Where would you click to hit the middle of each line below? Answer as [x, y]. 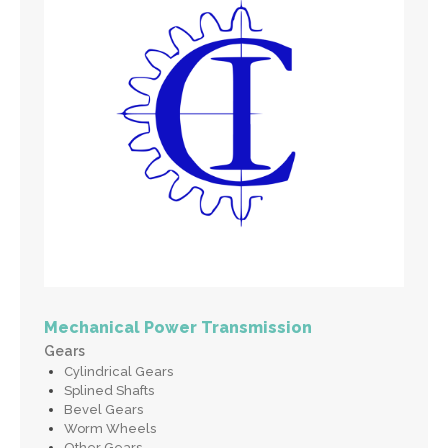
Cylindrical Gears [118, 371]
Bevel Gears [103, 409]
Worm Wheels [109, 428]
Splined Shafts [108, 390]
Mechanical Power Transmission [178, 327]
